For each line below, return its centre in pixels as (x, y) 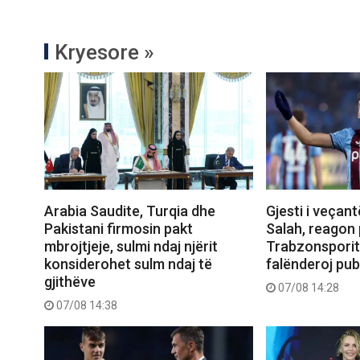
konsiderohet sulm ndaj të (128, 264)
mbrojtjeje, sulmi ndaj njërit (131, 246)
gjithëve (70, 281)
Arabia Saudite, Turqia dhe (130, 211)
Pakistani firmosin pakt (119, 228)
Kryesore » (104, 52)
